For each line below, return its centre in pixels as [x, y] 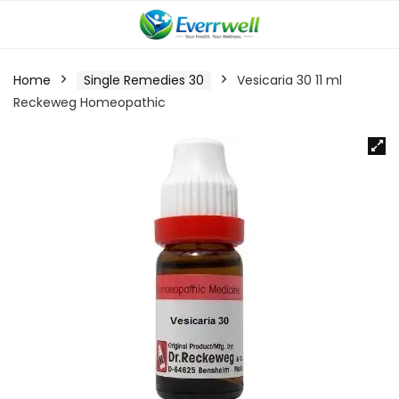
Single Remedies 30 [144, 80]
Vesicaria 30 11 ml [289, 80]
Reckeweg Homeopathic [90, 102]
